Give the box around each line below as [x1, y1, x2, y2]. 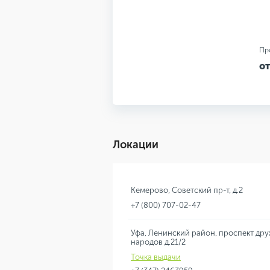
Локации [113, 138, 159, 152]
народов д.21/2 [131, 237, 186, 247]
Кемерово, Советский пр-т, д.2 [131, 186, 243, 195]
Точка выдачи [131, 253, 181, 262]
